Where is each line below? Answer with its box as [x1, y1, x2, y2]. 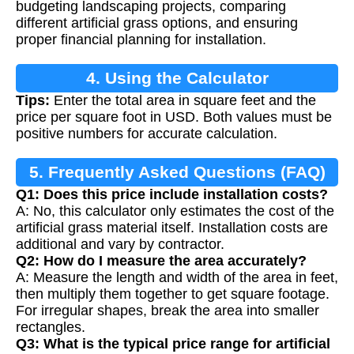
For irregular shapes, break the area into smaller [16, 303, 319, 319]
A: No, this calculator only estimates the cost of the [16, 203, 334, 220]
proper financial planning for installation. [16, 32, 266, 48]
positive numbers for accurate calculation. [16, 126, 277, 142]
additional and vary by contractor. [16, 236, 224, 253]
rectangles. [16, 319, 85, 336]
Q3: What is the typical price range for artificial [16, 336, 330, 352]
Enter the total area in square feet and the [50, 92, 316, 109]
